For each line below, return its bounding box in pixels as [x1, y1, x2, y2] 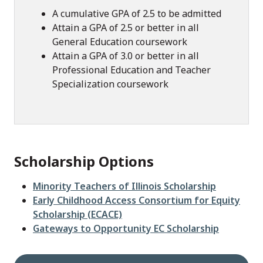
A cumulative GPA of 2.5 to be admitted [52, 7, 221, 20]
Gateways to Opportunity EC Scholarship [33, 222, 219, 235]
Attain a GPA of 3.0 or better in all [52, 49, 199, 62]
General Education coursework [52, 35, 187, 48]
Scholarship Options [14, 151, 154, 171]
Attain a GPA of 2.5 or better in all [52, 21, 199, 34]
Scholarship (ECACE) [33, 208, 122, 221]
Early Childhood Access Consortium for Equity [33, 194, 240, 207]
